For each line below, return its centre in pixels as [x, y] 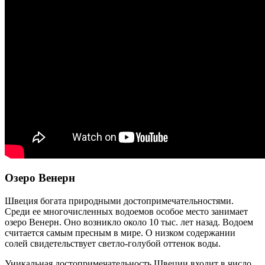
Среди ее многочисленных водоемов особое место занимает [126, 211]
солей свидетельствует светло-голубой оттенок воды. [113, 243]
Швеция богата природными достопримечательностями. [119, 201]
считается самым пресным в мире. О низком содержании [120, 232]
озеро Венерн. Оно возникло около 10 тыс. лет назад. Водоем [129, 222]
